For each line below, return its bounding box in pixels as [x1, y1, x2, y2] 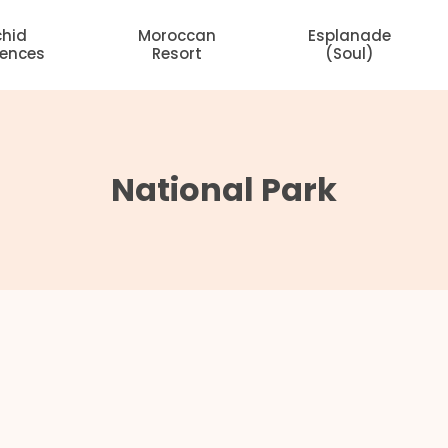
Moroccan [138, 25, 217, 46]
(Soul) [325, 43, 375, 64]
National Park [111, 167, 337, 212]
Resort [152, 43, 203, 64]
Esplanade [308, 25, 392, 46]
